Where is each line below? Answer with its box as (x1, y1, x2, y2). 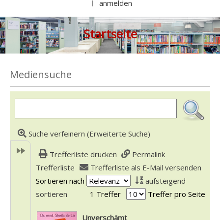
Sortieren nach (36, 176, 84, 186)
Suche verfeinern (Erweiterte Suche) (28, 129, 150, 138)
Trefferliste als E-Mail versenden (90, 163, 201, 172)
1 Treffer (89, 189, 121, 199)
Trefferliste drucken (49, 149, 117, 159)
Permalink (132, 149, 165, 159)
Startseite (83, 26, 137, 42)
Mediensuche (10, 68, 72, 81)
